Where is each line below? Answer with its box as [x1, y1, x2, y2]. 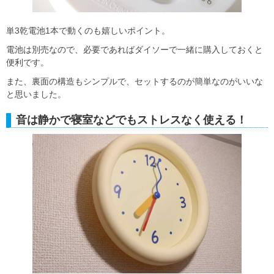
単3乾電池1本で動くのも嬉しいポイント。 [6, 25, 170, 35]
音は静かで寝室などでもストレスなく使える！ [16, 113, 247, 126]
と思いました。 [6, 89, 66, 99]
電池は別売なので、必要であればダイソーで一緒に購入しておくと [6, 44, 263, 54]
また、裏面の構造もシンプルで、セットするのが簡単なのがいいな [6, 76, 263, 86]
